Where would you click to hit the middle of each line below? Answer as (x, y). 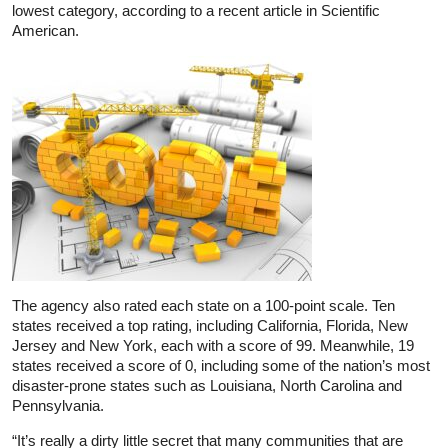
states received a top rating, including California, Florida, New (210, 325)
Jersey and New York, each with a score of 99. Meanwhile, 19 (213, 345)
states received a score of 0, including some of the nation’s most (221, 365)
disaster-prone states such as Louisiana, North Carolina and (207, 385)
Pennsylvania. (58, 405)
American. (45, 30)
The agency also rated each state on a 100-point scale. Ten (203, 305)
